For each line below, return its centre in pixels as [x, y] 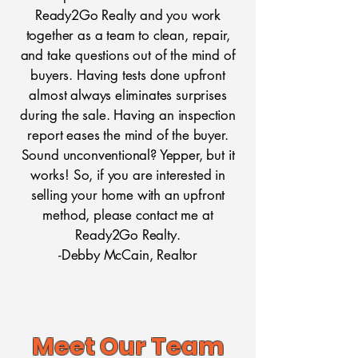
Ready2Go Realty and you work [128, 15]
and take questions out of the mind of [128, 55]
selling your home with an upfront [128, 195]
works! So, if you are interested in [128, 175]
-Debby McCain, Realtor [128, 255]
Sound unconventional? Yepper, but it [128, 155]
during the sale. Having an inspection [128, 115]
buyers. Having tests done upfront [128, 75]
